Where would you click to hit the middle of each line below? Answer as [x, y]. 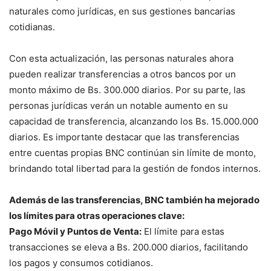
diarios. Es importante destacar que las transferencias [124, 137]
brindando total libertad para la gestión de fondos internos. [135, 169]
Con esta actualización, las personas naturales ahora [121, 59]
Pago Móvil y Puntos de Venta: [75, 232]
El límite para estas [183, 232]
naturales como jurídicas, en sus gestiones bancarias [122, 11]
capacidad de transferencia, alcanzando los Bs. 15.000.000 [134, 122]
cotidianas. [32, 27]
